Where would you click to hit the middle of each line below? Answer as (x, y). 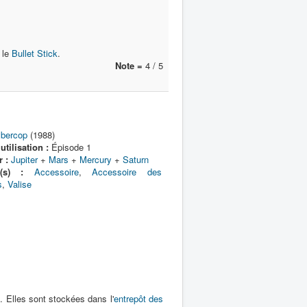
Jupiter (24, 159)
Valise (19, 184)
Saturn (135, 159)
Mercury (95, 159)
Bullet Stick (35, 53)
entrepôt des (138, 298)
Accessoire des (127, 172)
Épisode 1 (70, 147)
